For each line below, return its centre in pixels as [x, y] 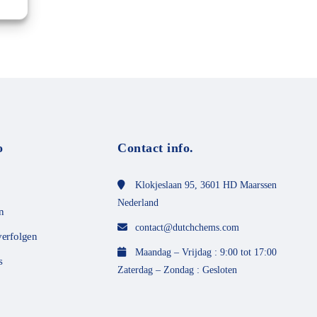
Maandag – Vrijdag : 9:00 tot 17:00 [206, 252]
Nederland [138, 202]
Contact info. [156, 148]
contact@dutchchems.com [187, 227]
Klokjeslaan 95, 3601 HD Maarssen [206, 185]
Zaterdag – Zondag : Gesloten [177, 270]
